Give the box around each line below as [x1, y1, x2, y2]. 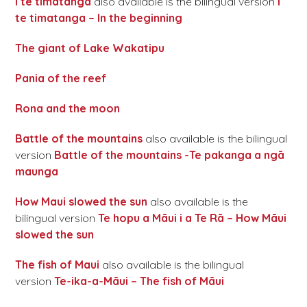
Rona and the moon [15, 101, 121, 116]
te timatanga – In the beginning [15, 11, 183, 25]
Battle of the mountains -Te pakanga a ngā [54, 148, 285, 162]
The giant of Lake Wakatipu [15, 41, 165, 56]
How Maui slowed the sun [15, 195, 148, 209]
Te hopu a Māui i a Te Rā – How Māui [98, 211, 287, 225]
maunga [15, 164, 59, 179]
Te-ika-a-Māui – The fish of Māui [54, 274, 225, 288]
